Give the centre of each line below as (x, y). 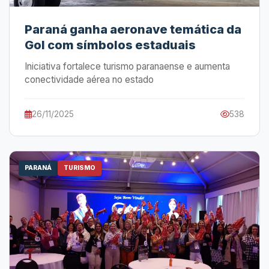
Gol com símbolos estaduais (110, 45)
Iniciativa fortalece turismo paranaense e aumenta (127, 66)
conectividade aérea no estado (89, 80)
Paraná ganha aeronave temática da (133, 29)
